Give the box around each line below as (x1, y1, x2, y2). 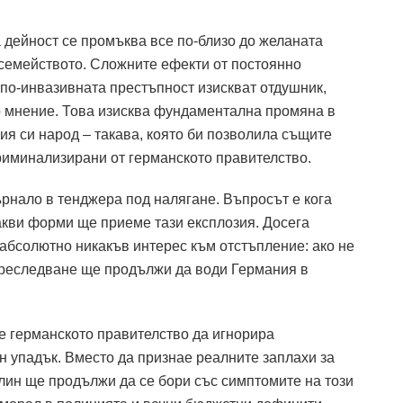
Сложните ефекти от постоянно (86, 56, 301, 72)
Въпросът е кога (223, 191, 332, 207)
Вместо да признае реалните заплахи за (65, 349, 335, 365)
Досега (263, 214, 309, 230)
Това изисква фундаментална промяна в (62, 103, 336, 119)
